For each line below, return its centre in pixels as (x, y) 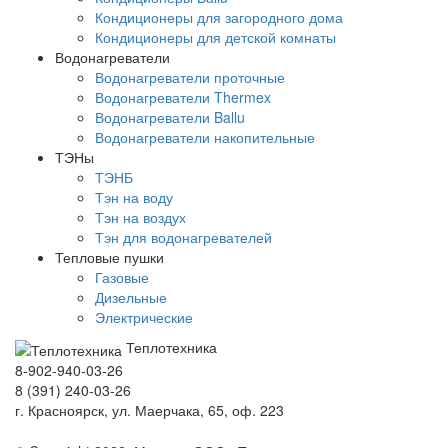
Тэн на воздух (140, 217)
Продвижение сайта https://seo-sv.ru (133, 430)
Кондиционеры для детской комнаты (215, 37)
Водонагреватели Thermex (183, 97)
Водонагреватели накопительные (205, 137)
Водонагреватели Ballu (170, 117)
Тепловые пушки (109, 257)
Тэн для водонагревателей (183, 237)
